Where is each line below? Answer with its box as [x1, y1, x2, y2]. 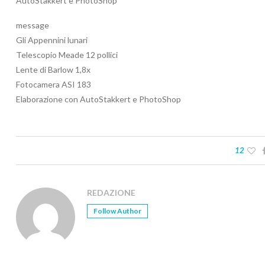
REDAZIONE [87, 188, 135, 198]
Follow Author [93, 206, 141, 216]
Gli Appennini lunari [16, 35, 88, 46]
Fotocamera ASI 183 [16, 79, 91, 90]
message [16, 20, 49, 31]
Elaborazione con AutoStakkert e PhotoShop [16, 94, 181, 105]
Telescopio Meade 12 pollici [16, 50, 118, 60]
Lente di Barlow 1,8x [16, 64, 91, 75]
